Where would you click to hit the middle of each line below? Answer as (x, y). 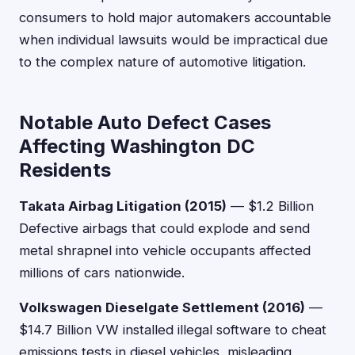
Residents (65, 170)
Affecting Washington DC (137, 146)
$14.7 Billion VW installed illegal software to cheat (173, 330)
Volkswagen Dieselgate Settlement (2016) (162, 307)
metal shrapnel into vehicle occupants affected (165, 250)
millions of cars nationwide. (102, 273)
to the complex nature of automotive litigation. (162, 62)
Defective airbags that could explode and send (164, 228)
